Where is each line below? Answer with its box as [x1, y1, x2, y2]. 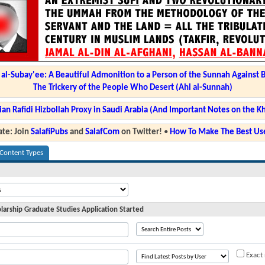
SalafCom [85, 128, 119, 137]
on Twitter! [119, 128, 162, 137]
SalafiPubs [30, 128, 68, 137]
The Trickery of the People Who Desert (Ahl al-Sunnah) [33, 83, 232, 92]
